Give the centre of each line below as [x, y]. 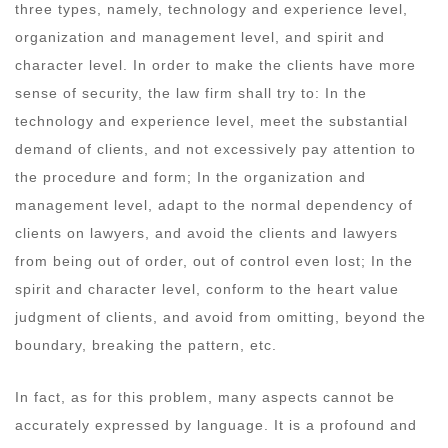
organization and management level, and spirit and [200, 36]
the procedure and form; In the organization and [190, 176]
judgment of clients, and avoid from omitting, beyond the [220, 316]
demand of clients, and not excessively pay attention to [215, 148]
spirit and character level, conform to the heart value [207, 288]
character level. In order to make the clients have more [215, 64]
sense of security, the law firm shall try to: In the [191, 92]
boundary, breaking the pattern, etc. [148, 344]
